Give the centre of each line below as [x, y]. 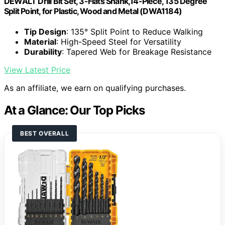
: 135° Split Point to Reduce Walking [135, 32]
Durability [43, 52]
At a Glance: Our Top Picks [74, 110]
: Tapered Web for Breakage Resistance [137, 52]
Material [40, 42]
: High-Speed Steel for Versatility [119, 42]
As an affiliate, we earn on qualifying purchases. [95, 88]
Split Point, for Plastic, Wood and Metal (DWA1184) [93, 11]
